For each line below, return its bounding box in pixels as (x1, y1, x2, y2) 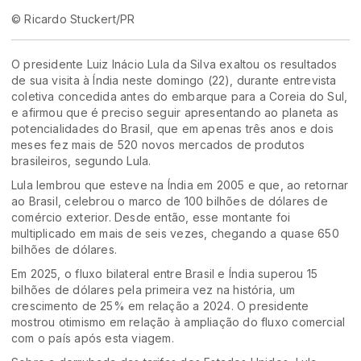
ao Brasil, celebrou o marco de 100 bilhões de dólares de (11, 194, 328, 209)
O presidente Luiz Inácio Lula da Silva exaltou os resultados (11, 57, 338, 72)
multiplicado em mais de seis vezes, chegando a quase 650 (11, 226, 339, 241)
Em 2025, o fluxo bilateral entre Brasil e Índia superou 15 (11, 267, 318, 281)
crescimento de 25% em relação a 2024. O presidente (11, 299, 309, 313)
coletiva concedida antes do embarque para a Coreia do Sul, (11, 89, 348, 104)
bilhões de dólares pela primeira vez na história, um (11, 283, 295, 297)
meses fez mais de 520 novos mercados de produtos (11, 138, 305, 152)
